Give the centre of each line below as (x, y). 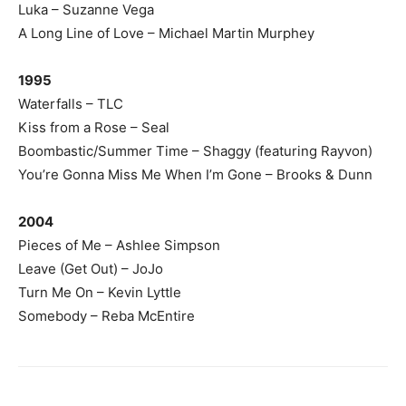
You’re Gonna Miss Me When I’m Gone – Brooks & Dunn (195, 174)
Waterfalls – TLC (71, 104)
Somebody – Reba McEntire (106, 316)
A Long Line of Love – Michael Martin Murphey (166, 33)
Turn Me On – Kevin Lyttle (100, 292)
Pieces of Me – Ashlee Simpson (119, 245)
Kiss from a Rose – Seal (94, 127)
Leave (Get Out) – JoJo (91, 269)
